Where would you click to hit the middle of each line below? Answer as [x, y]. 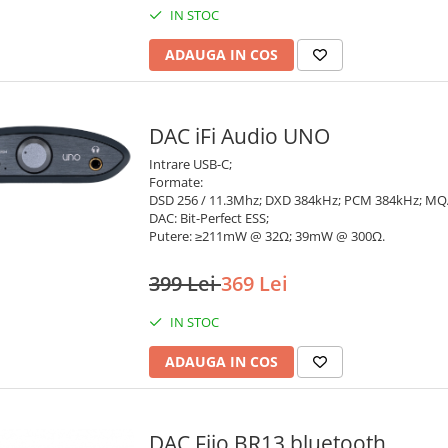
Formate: [176, 182]
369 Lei [254, 284]
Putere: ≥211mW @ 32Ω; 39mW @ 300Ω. [267, 236]
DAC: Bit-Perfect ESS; [209, 218]
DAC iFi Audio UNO [239, 136]
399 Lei [185, 284]
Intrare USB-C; [190, 164]
